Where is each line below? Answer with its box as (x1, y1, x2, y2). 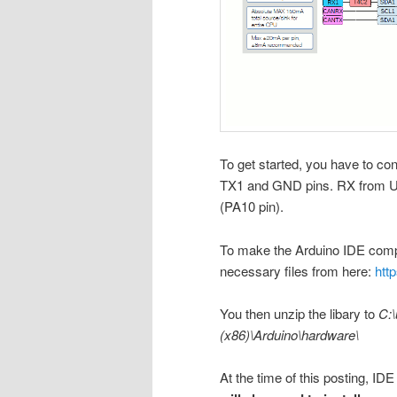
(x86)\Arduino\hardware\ (220, 325, 359, 345)
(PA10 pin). (220, 197, 284, 216)
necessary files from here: (220, 261, 375, 280)
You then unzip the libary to (220, 304, 378, 323)
